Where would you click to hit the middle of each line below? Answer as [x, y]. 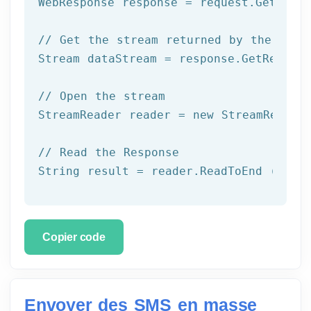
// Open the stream [102, 96]
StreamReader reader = [116, 115]
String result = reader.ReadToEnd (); [165, 171]
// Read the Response [109, 152]
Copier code [74, 237]
